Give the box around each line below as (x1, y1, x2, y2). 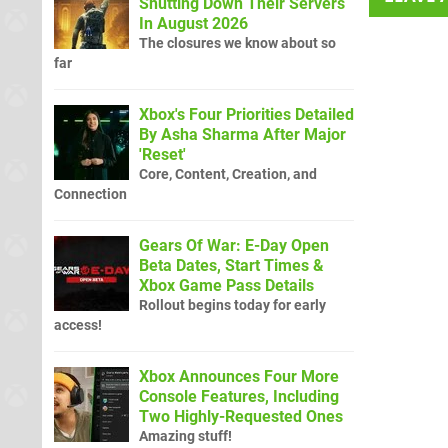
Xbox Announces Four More (139, 366, 339, 386)
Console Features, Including (139, 386, 339, 406)
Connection (54, 185, 127, 203)
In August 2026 (139, 13, 248, 33)
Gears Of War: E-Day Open (139, 235, 329, 255)
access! (54, 316, 102, 334)
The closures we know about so (139, 34, 336, 52)
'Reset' (139, 144, 186, 164)
